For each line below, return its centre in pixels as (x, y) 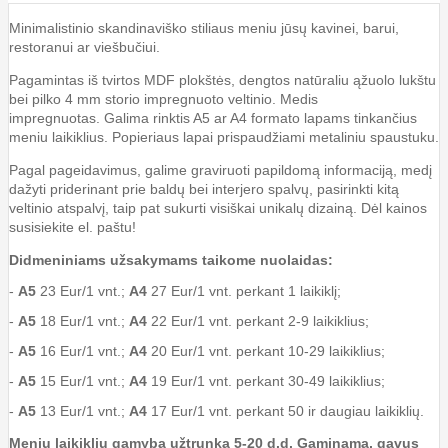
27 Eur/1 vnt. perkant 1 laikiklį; (244, 290)
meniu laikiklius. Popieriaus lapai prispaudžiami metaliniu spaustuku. (224, 136)
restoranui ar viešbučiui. (84, 46)
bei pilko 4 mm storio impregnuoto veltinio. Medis (163, 98)
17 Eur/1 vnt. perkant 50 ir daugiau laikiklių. (285, 410)
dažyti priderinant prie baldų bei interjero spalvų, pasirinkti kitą (204, 188)
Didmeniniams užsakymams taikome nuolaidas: (171, 259)
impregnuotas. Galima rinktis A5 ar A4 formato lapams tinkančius (213, 117)
